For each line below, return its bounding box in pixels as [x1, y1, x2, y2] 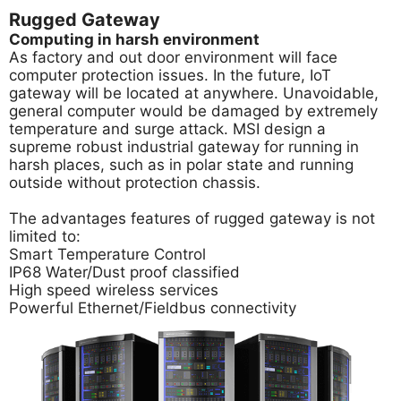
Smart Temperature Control [9, 245, 206, 263]
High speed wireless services [9, 281, 218, 299]
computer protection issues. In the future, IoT [9, 66, 331, 84]
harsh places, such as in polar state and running [9, 156, 354, 174]
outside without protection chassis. [9, 174, 260, 192]
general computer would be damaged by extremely [9, 102, 378, 120]
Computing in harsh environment [9, 30, 260, 48]
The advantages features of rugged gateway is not [9, 209, 375, 227]
